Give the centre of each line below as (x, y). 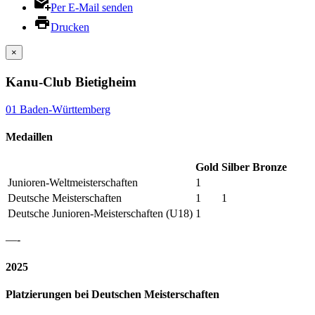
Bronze (270, 167)
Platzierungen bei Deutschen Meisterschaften (112, 295)
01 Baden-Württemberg (58, 109)
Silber (236, 167)
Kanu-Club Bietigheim (71, 82)
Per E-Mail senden (92, 7)
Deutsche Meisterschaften (65, 198)
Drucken (70, 27)
